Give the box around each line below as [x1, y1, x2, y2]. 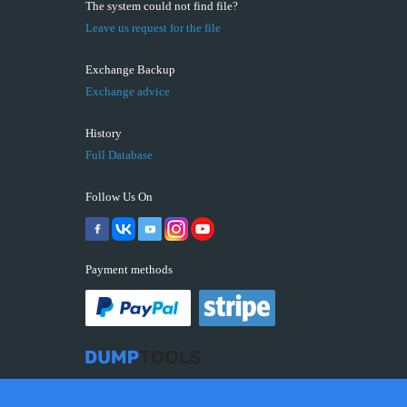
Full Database [85, 148, 153, 163]
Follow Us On [85, 190, 153, 204]
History [85, 126, 122, 141]
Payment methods [85, 263, 173, 277]
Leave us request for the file [85, 21, 221, 35]
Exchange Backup [85, 63, 175, 77]
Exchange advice [85, 84, 170, 99]
